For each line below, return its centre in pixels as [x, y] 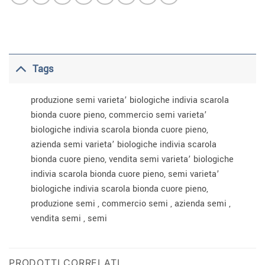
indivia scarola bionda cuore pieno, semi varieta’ [125, 174]
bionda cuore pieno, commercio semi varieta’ [119, 115]
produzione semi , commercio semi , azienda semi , [130, 204]
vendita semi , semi [69, 219]
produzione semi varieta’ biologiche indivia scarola [130, 101]
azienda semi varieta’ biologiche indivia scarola [123, 145]
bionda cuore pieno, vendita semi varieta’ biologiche [132, 160]
